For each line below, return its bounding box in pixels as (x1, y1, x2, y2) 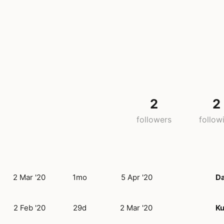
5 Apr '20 (121, 172, 152, 182)
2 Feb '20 (13, 202, 45, 212)
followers (136, 114, 171, 125)
